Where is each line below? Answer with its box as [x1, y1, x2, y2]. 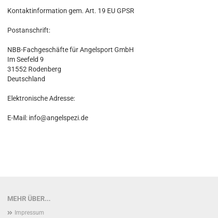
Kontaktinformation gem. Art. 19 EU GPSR [7, 7, 134, 15]
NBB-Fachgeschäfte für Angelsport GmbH [7, 46, 134, 54]
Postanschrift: [7, 26, 50, 34]
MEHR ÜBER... [7, 195, 51, 202]
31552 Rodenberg [7, 65, 61, 73]
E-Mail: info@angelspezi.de [7, 114, 88, 122]
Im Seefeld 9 [7, 55, 44, 63]
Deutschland [7, 75, 45, 83]
